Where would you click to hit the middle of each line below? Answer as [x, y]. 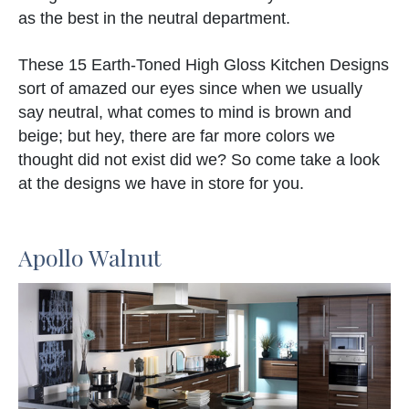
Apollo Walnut [90, 257]
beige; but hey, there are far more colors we [177, 136]
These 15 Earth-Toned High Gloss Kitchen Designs [204, 65]
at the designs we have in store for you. [161, 184]
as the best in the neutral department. [154, 19]
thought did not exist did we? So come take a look [199, 160]
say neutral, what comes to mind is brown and [185, 113]
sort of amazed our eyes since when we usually [190, 89]
